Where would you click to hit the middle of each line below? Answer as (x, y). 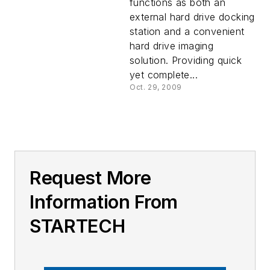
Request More (90, 178)
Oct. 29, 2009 (156, 87)
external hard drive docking (192, 17)
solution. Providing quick (186, 60)
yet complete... (164, 75)
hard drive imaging (172, 46)
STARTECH (77, 226)
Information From (104, 202)
